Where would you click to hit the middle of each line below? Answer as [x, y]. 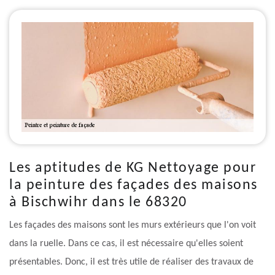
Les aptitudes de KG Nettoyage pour [133, 168]
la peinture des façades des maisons [134, 186]
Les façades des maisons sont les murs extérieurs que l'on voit [133, 226]
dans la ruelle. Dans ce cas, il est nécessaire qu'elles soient [126, 244]
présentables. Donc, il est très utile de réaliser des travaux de [131, 262]
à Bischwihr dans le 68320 [98, 203]
